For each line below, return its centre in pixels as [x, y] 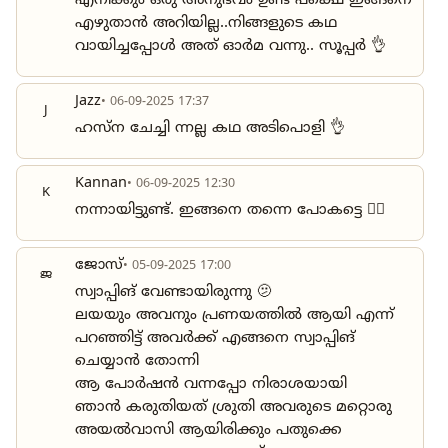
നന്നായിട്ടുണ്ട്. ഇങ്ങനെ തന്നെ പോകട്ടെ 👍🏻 [230, 211]
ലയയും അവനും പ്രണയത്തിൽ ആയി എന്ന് [234, 316]
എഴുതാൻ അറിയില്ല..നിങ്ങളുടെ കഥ [206, 24]
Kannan [101, 184]
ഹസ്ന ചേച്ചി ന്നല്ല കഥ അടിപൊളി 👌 [210, 129]
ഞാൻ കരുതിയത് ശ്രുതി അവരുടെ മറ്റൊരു [233, 408]
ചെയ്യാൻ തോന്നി [137, 362]
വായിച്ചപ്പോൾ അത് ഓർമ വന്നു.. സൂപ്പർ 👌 [230, 47]
